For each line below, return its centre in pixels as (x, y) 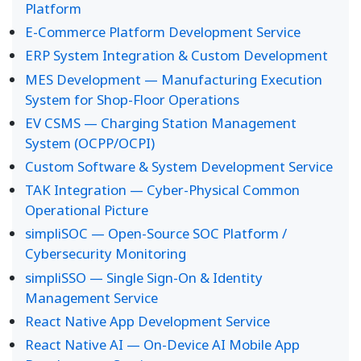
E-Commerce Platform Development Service (163, 32)
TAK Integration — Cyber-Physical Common (162, 190)
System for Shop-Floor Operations (132, 99)
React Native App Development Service (147, 321)
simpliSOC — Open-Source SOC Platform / (156, 234)
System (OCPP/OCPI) (90, 143)
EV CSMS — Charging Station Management (161, 122)
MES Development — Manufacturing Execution (174, 79)
